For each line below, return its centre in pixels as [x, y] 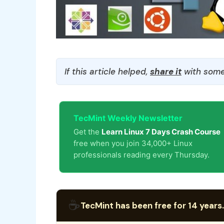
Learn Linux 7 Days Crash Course [161, 132]
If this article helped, [107, 71]
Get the [87, 132]
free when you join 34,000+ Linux [133, 143]
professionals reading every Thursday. [141, 155]
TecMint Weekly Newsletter [128, 118]
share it [166, 71]
